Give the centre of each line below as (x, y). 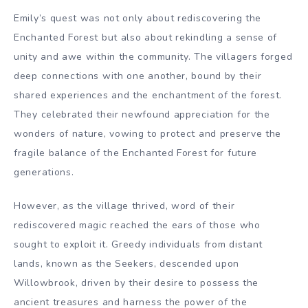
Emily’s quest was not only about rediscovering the (138, 18)
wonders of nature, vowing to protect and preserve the (148, 133)
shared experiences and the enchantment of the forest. (148, 95)
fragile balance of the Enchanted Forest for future (136, 153)
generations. (44, 172)
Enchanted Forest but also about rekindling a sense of (146, 37)
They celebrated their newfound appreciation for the (142, 114)
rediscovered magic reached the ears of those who (137, 225)
